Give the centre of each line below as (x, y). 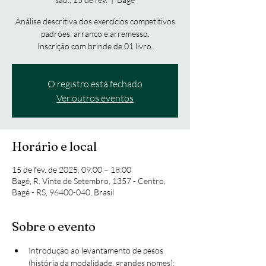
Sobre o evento (54, 226)
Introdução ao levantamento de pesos (97, 250)
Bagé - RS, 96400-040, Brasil (63, 192)
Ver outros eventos (95, 98)
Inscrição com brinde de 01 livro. (95, 46)
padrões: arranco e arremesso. (95, 33)
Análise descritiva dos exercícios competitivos (95, 21)
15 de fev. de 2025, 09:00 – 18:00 (72, 169)
